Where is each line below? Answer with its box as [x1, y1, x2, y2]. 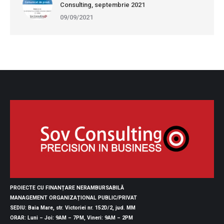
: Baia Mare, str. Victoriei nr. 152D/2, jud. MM [25, 204, 135, 211]
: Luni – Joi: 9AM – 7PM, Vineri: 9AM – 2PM [24, 214, 133, 221]
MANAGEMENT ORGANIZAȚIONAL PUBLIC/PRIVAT [10, 194, 137, 201]
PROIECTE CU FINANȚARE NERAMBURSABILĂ [10, 184, 124, 191]
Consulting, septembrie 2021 [60, 1, 145, 9]
